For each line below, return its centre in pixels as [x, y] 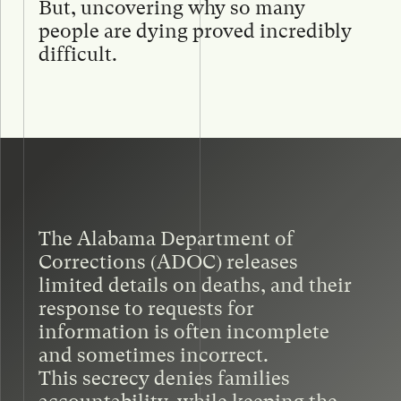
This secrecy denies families [164, 378]
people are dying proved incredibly [195, 31]
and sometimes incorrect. [153, 355]
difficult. [77, 54]
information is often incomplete [183, 332]
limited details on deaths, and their [195, 285]
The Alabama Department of [166, 239]
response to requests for [146, 308]
